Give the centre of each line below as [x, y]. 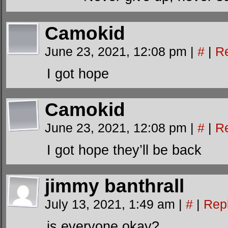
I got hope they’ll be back [124, 150]
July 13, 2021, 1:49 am [112, 204]
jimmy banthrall [115, 186]
